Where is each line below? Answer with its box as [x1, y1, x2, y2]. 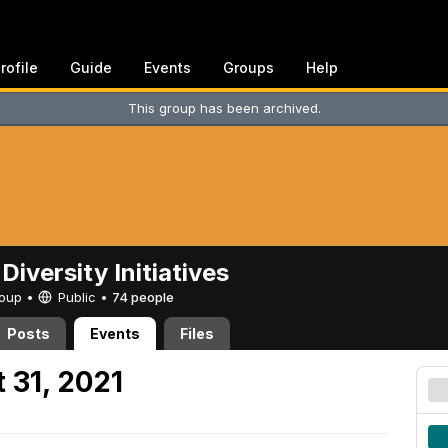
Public [54, 289, 100, 305]
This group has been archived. [127, 100, 321, 116]
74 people [112, 289, 174, 305]
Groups [223, 59, 274, 76]
